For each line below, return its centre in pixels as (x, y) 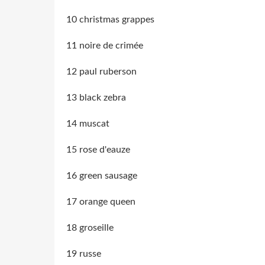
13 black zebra (96, 97)
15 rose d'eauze (98, 149)
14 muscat (88, 123)
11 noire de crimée (105, 45)
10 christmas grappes (110, 19)
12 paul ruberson (101, 71)
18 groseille (90, 227)
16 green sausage (102, 175)
